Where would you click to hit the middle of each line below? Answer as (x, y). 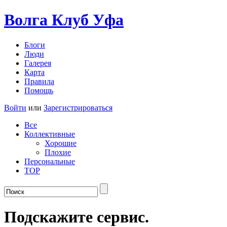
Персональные (50, 161)
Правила (39, 81)
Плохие (58, 152)
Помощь (39, 90)
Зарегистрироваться (78, 107)
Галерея (38, 63)
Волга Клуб (48, 20)
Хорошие (61, 143)
